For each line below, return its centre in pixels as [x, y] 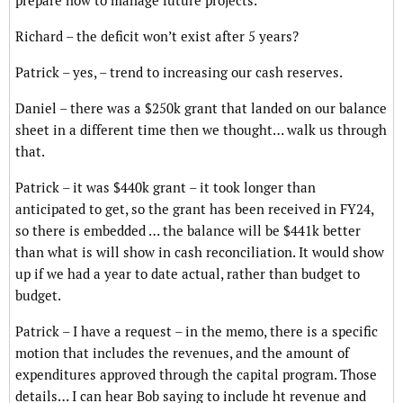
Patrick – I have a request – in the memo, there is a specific [197, 332]
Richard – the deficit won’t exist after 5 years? [157, 37]
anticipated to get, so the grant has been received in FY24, [194, 210]
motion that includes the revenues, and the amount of [182, 354]
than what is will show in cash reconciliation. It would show [200, 253]
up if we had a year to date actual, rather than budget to [188, 274]
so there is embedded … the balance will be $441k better [188, 231]
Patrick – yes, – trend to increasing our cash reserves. [179, 73]
